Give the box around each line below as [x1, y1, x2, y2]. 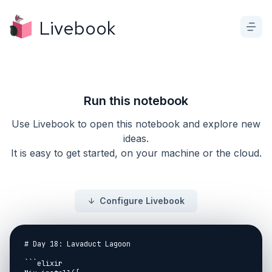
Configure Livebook [100, 195, 185, 206]
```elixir [24, 259, 63, 268]
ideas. [123, 132, 149, 144]
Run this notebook [84, 93, 188, 108]
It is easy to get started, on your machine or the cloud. [10, 147, 262, 159]
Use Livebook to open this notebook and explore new [12, 118, 260, 130]
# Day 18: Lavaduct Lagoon [24, 239, 131, 249]
